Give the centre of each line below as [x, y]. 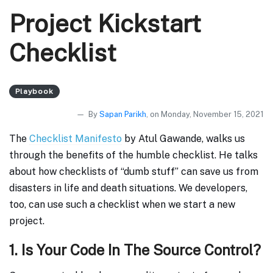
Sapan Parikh [123, 115]
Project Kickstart [105, 24]
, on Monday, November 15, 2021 [205, 115]
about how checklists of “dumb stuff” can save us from [134, 172]
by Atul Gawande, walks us [183, 139]
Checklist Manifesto [76, 139]
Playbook [34, 92]
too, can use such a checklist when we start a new [122, 205]
